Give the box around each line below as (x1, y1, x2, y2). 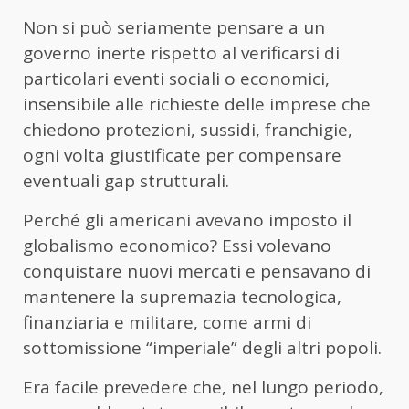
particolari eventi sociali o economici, (23, 66, 330, 90)
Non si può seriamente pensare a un (23, 15, 325, 39)
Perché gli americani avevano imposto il (23, 207, 351, 232)
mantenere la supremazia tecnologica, (23, 284, 341, 309)
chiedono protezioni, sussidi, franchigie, (23, 117, 352, 142)
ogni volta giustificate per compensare (23, 142, 341, 167)
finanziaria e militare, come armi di (23, 309, 311, 334)
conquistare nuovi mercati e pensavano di (23, 258, 371, 283)
